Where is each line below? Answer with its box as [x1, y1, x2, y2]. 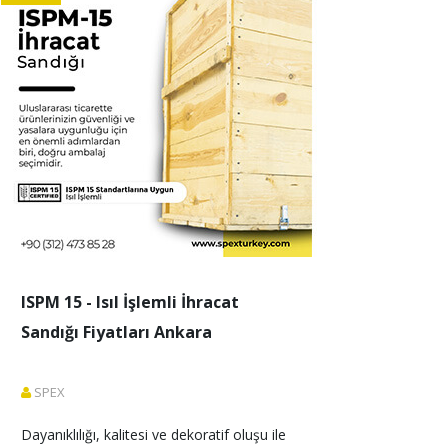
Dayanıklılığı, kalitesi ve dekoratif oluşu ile [21, 425, 290, 444]
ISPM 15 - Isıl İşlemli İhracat [21, 291, 239, 313]
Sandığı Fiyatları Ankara [21, 321, 212, 343]
